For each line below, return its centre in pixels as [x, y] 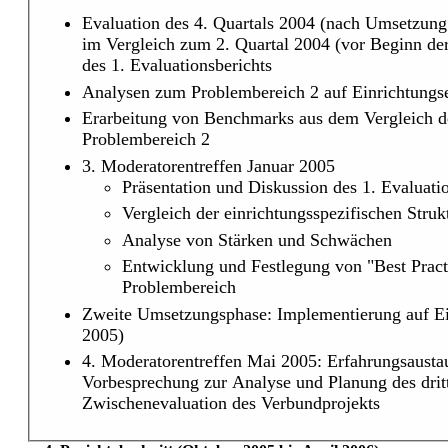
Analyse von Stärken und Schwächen [256, 239]
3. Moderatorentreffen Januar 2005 [208, 165]
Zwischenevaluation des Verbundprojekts [230, 403]
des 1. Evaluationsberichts [176, 65]
